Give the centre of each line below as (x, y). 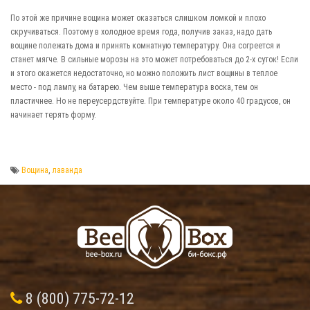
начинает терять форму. (53, 115)
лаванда (67, 170)
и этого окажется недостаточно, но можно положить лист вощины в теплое (144, 73)
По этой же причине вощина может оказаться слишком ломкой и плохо (138, 18)
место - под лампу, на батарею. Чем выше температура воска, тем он (134, 87)
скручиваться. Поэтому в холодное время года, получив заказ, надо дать (141, 32)
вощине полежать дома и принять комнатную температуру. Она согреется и (145, 46)
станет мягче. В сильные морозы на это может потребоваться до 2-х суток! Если (154, 60)
